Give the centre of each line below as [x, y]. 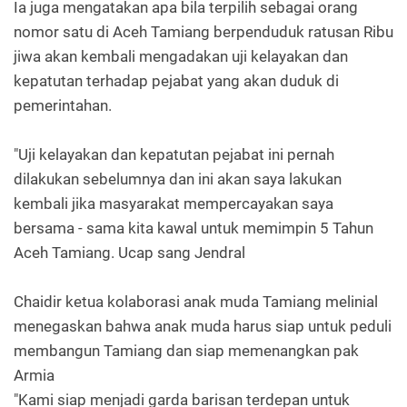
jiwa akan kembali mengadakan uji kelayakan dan [181, 57]
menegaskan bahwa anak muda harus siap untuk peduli [203, 327]
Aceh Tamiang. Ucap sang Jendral [129, 253]
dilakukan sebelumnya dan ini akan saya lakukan [178, 179]
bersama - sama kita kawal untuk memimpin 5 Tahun [194, 228]
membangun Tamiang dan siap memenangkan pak [186, 351]
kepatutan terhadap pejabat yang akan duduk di [176, 81]
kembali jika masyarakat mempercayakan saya [174, 204]
